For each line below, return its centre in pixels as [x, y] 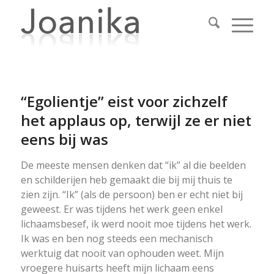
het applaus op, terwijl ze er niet [136, 120]
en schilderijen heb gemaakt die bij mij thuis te [126, 180]
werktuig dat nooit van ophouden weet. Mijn [122, 253]
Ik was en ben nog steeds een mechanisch [117, 239]
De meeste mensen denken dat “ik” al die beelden [133, 165]
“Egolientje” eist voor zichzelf [124, 101]
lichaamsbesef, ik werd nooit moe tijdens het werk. [136, 224]
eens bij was [64, 139]
